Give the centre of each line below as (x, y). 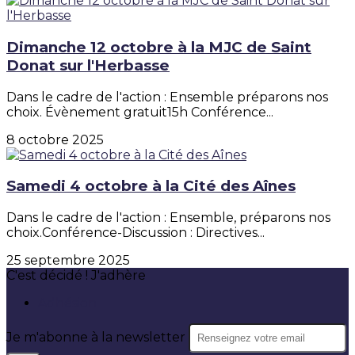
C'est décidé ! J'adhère (76, 276)
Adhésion (67, 303)
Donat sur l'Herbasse (88, 65)
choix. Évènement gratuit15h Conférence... (140, 112)
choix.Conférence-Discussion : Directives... (136, 233)
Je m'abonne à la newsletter (97, 338)
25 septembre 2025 (68, 261)
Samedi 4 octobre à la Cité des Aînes (151, 186)
